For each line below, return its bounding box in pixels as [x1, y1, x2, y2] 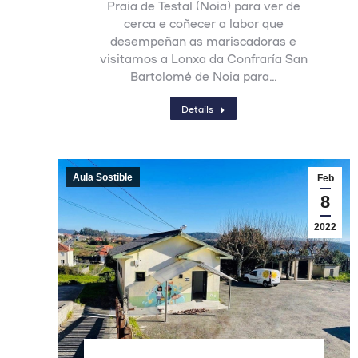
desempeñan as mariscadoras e [110, 33, 297, 48]
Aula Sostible [73, 172, 133, 183]
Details [181, 102, 214, 114]
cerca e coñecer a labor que [123, 15, 284, 30]
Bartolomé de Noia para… [129, 68, 277, 83]
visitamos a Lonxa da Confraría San [99, 50, 308, 66]
